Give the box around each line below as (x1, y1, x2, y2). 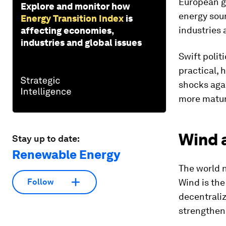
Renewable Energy (12, 147, 120, 162)
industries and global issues (21, 37, 142, 48)
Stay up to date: (12, 133, 80, 144)
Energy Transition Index (21, 13, 124, 24)
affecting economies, (21, 25, 114, 36)
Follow (27, 177, 53, 187)
